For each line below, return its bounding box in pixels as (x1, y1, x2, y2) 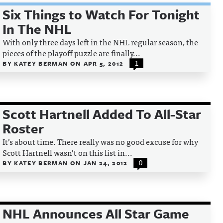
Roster (2, 119, 44, 138)
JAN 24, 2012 (83, 158, 128, 167)
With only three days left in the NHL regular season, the (2, 35, 199, 48)
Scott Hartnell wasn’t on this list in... (2, 146, 133, 159)
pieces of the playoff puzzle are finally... (2, 46, 141, 59)
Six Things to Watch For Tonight (2, 5, 200, 24)
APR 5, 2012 (83, 59, 124, 68)
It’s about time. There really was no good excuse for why (2, 135, 199, 148)
